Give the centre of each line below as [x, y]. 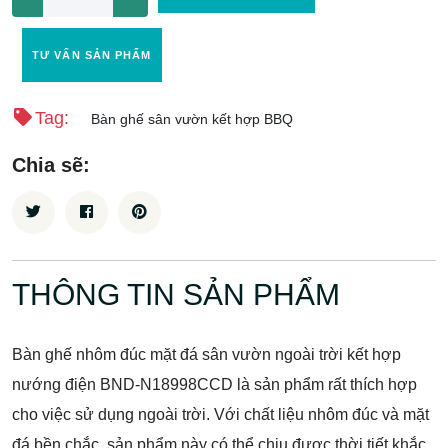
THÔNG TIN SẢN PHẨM [176, 294]
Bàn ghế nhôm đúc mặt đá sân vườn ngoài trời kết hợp [206, 354]
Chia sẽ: [51, 164]
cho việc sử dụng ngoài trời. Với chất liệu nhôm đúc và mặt [220, 414]
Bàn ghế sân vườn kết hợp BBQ [191, 118]
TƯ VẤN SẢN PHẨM [92, 55]
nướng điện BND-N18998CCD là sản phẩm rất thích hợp [214, 384]
